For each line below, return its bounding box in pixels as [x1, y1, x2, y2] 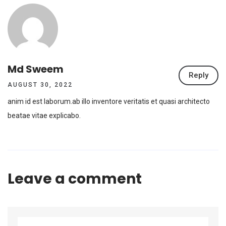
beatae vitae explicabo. [8, 111, 81, 120]
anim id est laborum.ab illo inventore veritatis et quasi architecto [8, 97, 210, 106]
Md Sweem [8, 62, 64, 77]
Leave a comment [8, 169, 142, 189]
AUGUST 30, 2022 [8, 81, 73, 89]
